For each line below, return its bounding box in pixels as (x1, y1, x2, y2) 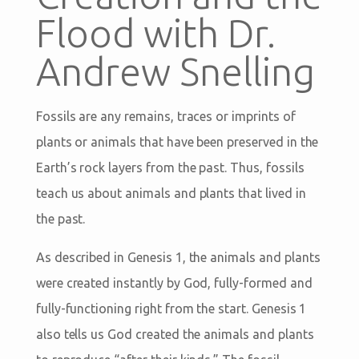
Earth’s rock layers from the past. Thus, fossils (35, 159, 305, 175)
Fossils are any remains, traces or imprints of (35, 108, 296, 123)
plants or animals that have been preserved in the (35, 134, 319, 149)
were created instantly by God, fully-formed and (35, 275, 313, 290)
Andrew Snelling (35, 49, 315, 93)
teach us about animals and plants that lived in (35, 185, 306, 200)
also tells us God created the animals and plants (35, 326, 314, 341)
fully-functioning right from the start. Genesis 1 (35, 301, 307, 316)
